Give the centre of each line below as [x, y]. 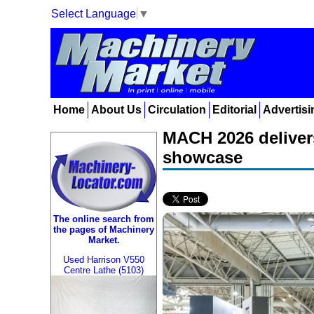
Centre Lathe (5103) [104, 270]
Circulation [177, 110]
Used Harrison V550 [104, 259]
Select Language [94, 13]
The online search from [104, 219]
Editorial [234, 110]
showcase [203, 157]
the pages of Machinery [104, 229]
